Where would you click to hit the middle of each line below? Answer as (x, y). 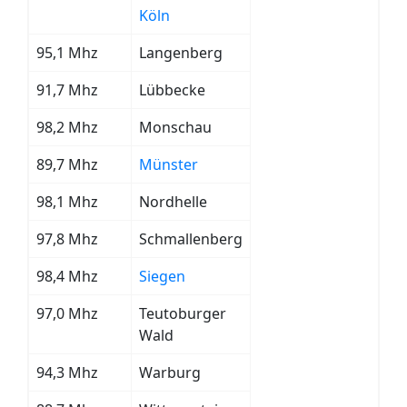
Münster (169, 164)
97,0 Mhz (67, 313)
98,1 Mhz (67, 202)
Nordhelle (173, 202)
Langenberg (181, 53)
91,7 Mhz (67, 90)
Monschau (175, 127)
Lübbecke (172, 90)
